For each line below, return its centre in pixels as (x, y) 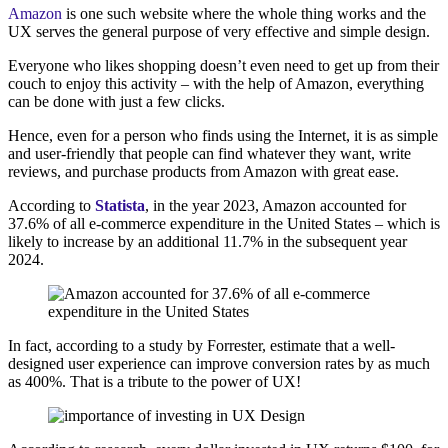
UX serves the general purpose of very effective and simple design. (219, 31)
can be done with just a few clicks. (118, 101)
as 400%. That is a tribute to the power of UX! (154, 381)
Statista (120, 205)
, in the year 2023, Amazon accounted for (275, 205)
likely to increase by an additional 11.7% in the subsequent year (207, 241)
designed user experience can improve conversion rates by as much (219, 363)
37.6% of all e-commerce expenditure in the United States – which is (224, 223)
